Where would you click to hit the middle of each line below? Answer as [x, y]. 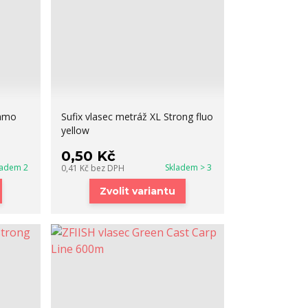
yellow [76, 130]
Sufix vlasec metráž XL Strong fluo [137, 117]
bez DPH [108, 168]
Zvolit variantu [138, 191]
